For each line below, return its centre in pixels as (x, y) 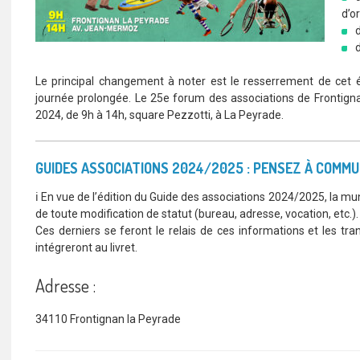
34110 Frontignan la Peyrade (108, 319)
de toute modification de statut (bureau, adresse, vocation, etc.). (197, 214)
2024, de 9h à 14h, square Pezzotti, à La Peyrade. (160, 115)
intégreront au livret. (86, 248)
